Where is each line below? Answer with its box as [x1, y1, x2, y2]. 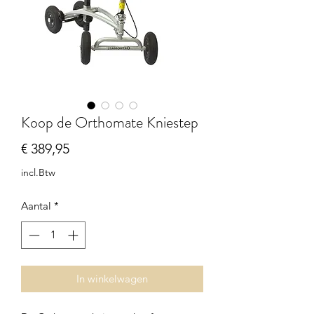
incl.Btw [21, 166, 55, 179]
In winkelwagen [76, 271, 148, 285]
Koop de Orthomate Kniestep [21, 111, 198, 134]
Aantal [21, 199, 51, 213]
